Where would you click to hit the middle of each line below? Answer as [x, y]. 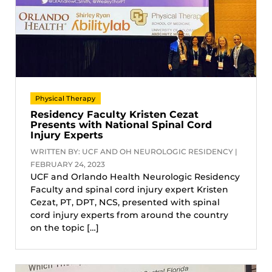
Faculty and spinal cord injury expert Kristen [129, 189]
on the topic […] [65, 227]
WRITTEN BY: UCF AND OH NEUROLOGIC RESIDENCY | [134, 151]
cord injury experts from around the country [129, 215]
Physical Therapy [66, 98]
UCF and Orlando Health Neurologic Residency [135, 176]
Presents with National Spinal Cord [121, 124]
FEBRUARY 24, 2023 [68, 164]
